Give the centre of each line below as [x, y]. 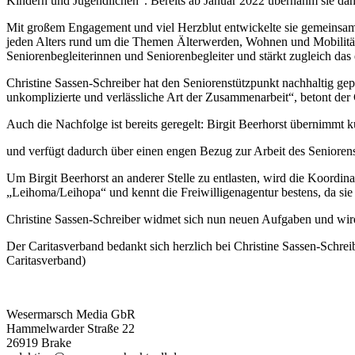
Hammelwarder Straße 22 [71, 328]
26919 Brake [39, 342]
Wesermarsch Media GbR [71, 314]
